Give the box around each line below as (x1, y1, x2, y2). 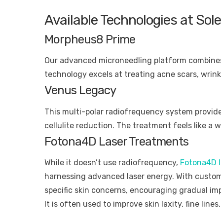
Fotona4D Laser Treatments (44, 134, 188, 148)
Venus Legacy (44, 83, 116, 98)
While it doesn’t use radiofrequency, (44, 157, 180, 167)
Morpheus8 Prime (44, 33, 135, 47)
